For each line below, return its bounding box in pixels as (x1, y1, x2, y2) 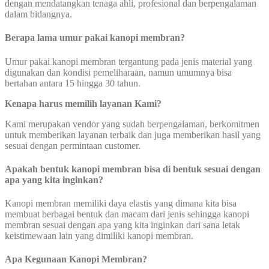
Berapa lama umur (5, 32, 82, 43)
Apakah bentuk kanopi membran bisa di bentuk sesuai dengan (5, 163, 261, 174)
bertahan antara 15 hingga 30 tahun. (5, 77, 141, 88)
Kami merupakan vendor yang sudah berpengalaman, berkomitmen (5, 118, 259, 129)
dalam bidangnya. (5, 9, 72, 20)
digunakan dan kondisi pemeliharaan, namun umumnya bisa (5, 67, 232, 77)
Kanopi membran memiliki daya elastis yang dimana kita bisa (5, 198, 237, 209)
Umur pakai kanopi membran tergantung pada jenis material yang (5, 56, 252, 67)
